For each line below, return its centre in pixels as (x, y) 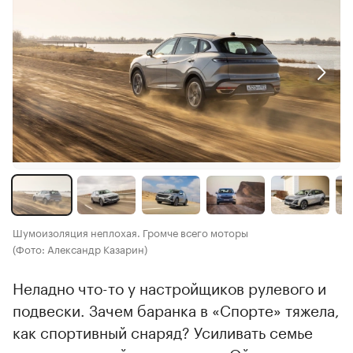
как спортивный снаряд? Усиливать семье (163, 331)
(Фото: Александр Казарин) (80, 248)
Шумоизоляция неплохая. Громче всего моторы (130, 231)
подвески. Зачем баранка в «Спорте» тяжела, (176, 308)
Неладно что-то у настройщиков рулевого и (169, 286)
